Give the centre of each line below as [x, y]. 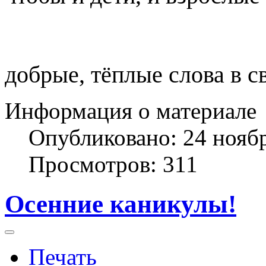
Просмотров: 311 [113, 164]
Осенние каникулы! [121, 204]
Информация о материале [131, 110]
